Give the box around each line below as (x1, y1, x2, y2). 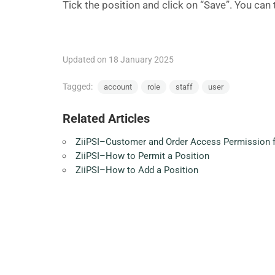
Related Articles (63, 111, 150, 126)
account (104, 82, 132, 91)
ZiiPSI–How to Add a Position (76, 165, 198, 176)
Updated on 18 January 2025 (63, 55, 174, 64)
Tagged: (63, 82, 95, 91)
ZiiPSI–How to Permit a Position (76, 150, 209, 161)
